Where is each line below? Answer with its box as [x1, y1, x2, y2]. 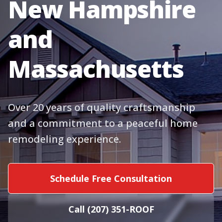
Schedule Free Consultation [50, 172, 172, 184]
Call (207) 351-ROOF [68, 203, 154, 215]
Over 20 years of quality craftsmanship [8, 101, 195, 114]
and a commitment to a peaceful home [8, 116, 198, 130]
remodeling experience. [8, 132, 121, 146]
